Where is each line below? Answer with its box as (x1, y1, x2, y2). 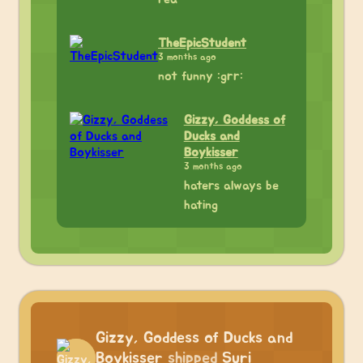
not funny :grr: (158, 70, 243, 83)
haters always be (183, 179, 279, 192)
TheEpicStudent (158, 36, 246, 49)
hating (183, 199, 218, 211)
